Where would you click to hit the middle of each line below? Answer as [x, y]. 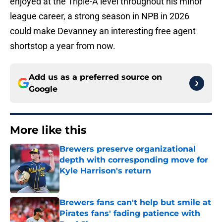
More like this [48, 130]
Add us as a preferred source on [95, 77]
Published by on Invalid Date [102, 181]
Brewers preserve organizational [128, 149]
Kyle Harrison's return [105, 171]
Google [43, 89]
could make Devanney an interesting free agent [103, 31]
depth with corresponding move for [134, 160]
